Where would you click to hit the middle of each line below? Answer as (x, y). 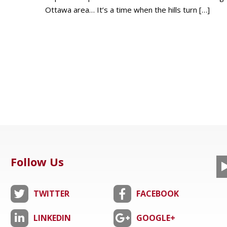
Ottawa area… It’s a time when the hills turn (121, 10)
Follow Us (37, 162)
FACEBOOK (157, 194)
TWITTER (51, 194)
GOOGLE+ (156, 218)
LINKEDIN (52, 218)
